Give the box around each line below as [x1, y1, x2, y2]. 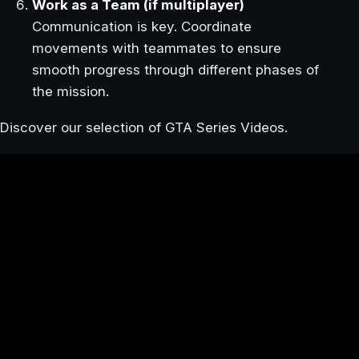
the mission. [32, 83, 109, 99]
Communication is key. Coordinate [32, 18, 252, 34]
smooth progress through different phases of [32, 61, 319, 78]
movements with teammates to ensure [32, 39, 281, 56]
